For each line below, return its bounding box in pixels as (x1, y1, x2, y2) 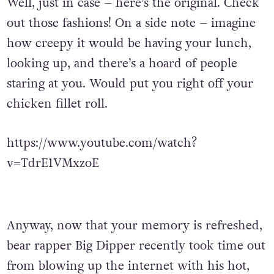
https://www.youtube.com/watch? (6, 135, 197, 152)
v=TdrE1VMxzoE (6, 155, 99, 172)
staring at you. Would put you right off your (6, 75, 253, 93)
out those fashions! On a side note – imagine (6, 15, 256, 32)
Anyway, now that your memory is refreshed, (6, 240, 262, 258)
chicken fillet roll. (6, 95, 108, 113)
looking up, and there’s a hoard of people (6, 55, 237, 73)
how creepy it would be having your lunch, (6, 35, 251, 53)
